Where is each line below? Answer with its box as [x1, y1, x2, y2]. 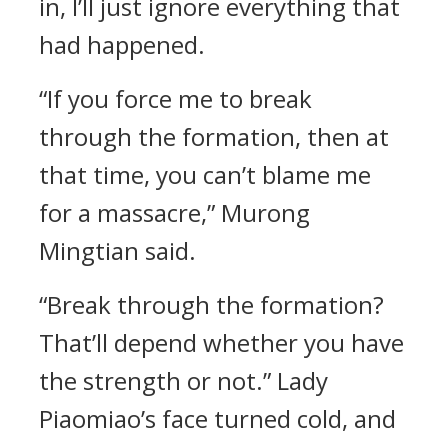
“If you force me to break [39, 82, 312, 115]
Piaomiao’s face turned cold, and [39, 402, 396, 435]
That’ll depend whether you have [39, 326, 404, 359]
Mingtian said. [39, 234, 196, 267]
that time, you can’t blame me [39, 158, 371, 191]
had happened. [39, 28, 205, 61]
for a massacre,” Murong [39, 196, 310, 229]
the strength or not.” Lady [39, 364, 328, 397]
